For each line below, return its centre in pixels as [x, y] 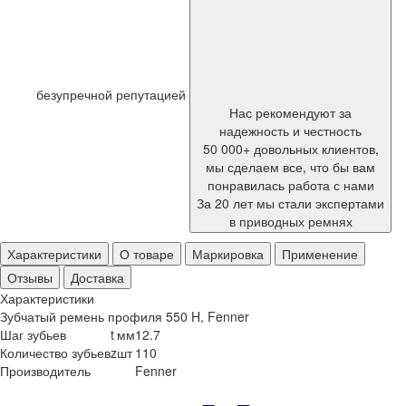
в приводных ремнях [290, 221]
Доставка [97, 277]
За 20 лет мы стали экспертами [290, 203]
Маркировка [228, 254]
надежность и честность [290, 130]
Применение [320, 254]
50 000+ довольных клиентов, [290, 149]
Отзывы [30, 277]
